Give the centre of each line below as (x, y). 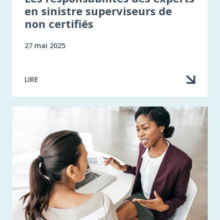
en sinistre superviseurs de (98, 11)
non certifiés (59, 23)
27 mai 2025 (45, 45)
